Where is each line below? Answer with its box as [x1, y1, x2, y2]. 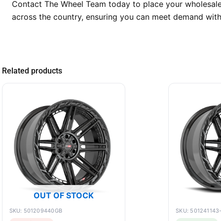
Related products [1, 66, 62, 75]
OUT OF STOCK [33, 190, 94, 200]
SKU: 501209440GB [9, 207, 63, 214]
